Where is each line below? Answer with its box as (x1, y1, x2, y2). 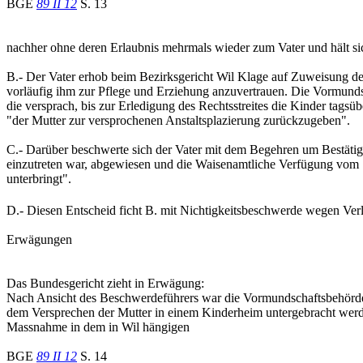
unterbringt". (6, 172, 71, 186)
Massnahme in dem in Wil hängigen (6, 320, 190, 335)
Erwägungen (6, 233, 72, 247)
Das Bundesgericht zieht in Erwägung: (6, 276, 204, 291)
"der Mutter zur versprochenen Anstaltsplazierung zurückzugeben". (6, 113, 350, 128)
